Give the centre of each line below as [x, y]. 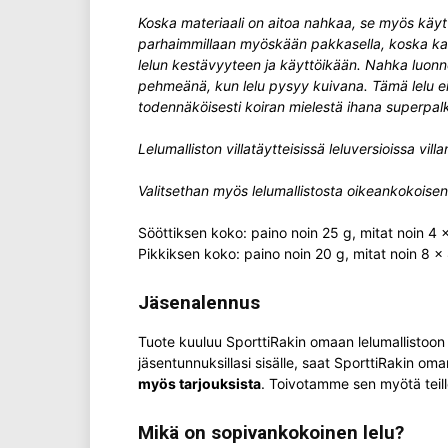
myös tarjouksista [199, 383]
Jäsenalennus [199, 302]
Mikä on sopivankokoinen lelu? [271, 432]
